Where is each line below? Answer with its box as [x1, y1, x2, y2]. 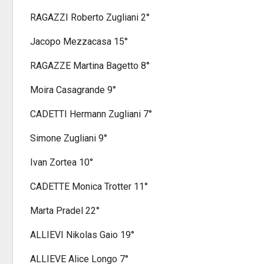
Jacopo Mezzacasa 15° [30, 36, 128, 47]
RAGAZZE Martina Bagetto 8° [30, 60, 150, 71]
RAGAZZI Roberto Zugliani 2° [30, 12, 150, 23]
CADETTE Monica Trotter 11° [30, 181, 148, 192]
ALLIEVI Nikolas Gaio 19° [30, 229, 134, 240]
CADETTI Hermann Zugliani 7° [30, 108, 152, 120]
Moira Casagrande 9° [30, 84, 116, 95]
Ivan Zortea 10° [30, 157, 93, 168]
